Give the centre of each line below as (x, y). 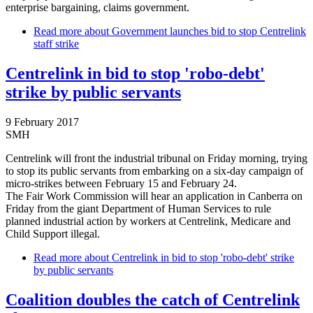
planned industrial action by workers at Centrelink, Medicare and (148, 221)
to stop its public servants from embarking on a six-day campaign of (154, 171)
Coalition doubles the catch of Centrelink (153, 299)
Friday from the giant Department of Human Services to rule (138, 209)
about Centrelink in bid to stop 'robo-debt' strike (188, 257)
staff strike (56, 44)
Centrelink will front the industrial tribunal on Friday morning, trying (156, 158)
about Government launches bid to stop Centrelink (194, 31)
